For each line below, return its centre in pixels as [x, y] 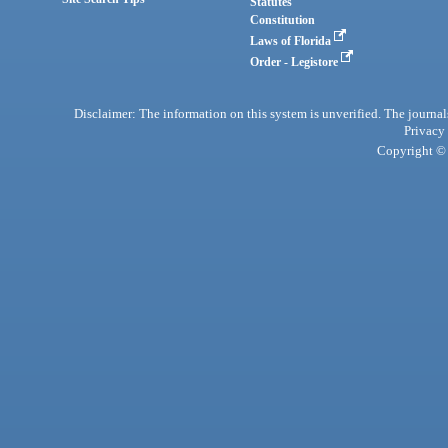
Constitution [283, 19]
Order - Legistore [296, 61]
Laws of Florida [292, 40]
